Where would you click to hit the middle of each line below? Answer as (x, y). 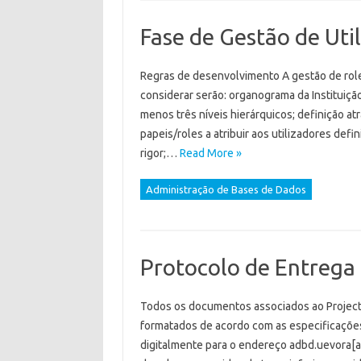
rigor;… (160, 153)
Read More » (210, 153)
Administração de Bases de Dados (226, 189)
